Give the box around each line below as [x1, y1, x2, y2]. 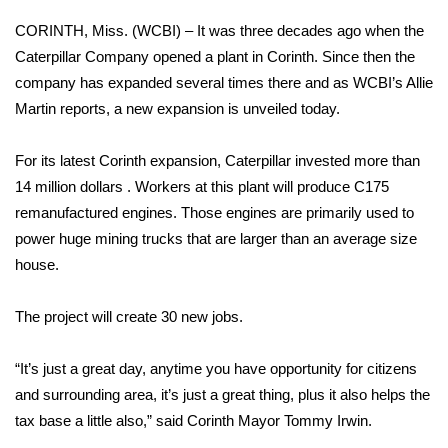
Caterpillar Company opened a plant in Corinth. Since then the [15, 48, 415, 65]
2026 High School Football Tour [40, 88, 277, 110]
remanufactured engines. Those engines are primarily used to [15, 204, 414, 221]
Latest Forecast [40, 333, 155, 355]
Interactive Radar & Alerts [40, 382, 231, 404]
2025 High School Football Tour [40, 235, 277, 257]
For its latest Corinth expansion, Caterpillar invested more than [15, 152, 420, 169]
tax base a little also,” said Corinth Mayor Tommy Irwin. [15, 412, 372, 429]
